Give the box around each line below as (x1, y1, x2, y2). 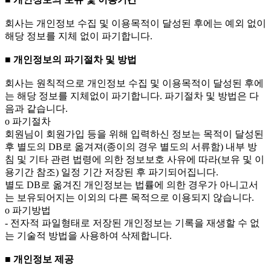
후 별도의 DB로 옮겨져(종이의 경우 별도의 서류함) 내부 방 (5, 142, 257, 152)
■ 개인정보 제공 (5, 254, 74, 265)
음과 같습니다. (5, 103, 68, 114)
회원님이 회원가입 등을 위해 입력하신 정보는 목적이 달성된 (5, 129, 264, 140)
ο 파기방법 (5, 205, 51, 216)
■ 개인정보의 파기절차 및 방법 (5, 54, 137, 65)
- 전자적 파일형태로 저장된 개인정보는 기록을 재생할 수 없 (5, 218, 260, 229)
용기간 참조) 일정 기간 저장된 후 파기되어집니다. (5, 167, 218, 178)
